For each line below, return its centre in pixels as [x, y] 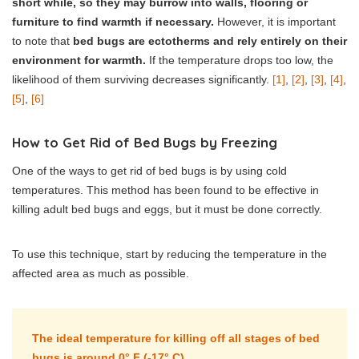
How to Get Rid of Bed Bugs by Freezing [145, 143]
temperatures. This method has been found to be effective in [165, 190]
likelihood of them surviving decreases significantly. [142, 80]
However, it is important [275, 22]
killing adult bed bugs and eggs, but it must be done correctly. [167, 210]
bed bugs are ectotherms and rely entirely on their [210, 41]
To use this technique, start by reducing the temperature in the [169, 254]
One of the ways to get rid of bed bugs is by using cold [149, 171]
